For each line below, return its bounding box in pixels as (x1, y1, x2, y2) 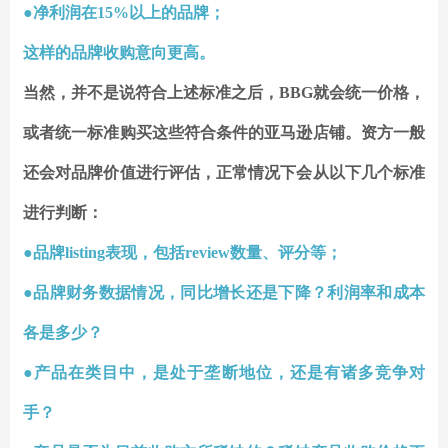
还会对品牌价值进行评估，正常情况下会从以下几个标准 (23, 164, 425, 182)
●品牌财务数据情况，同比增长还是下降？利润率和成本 (23, 284, 425, 302)
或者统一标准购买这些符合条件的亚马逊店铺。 (23, 124, 361, 142)
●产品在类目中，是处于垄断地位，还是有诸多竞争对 (23, 364, 425, 382)
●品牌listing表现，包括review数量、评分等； (23, 244, 342, 262)
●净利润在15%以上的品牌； (23, 4, 225, 22)
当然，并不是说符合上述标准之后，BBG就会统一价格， (23, 84, 425, 102)
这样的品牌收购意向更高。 (23, 44, 215, 62)
